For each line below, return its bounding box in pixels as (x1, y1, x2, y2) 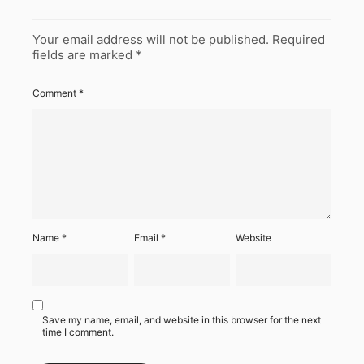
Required (272, 31, 325, 47)
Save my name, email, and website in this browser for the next (42, 313, 321, 326)
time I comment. (42, 325, 114, 338)
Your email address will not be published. (32, 31, 269, 47)
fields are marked (32, 46, 136, 63)
